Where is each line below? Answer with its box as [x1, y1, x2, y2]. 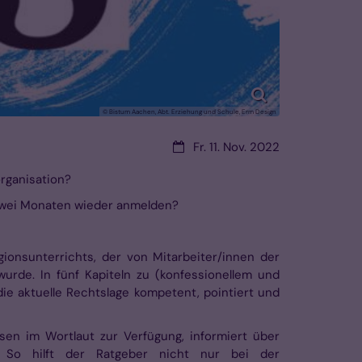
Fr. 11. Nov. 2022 [193, 139, 280, 156]
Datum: [172, 138, 212, 155]
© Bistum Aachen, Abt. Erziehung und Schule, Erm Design [103, 107, 276, 116]
